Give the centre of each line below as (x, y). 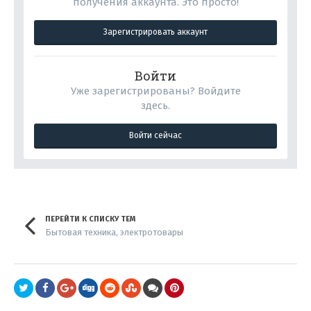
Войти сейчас (155, 135)
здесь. (155, 106)
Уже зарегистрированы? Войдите (155, 91)
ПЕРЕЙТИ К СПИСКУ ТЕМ (90, 219)
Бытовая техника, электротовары (114, 232)
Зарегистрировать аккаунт (155, 32)
